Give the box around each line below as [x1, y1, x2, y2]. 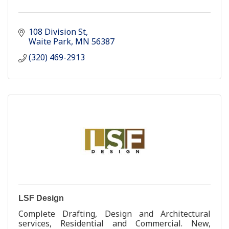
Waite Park [29, 35, 71, 47]
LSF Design [18, 193, 64, 202]
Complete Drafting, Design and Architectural [18, 208, 211, 219]
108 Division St [29, 26, 86, 37]
